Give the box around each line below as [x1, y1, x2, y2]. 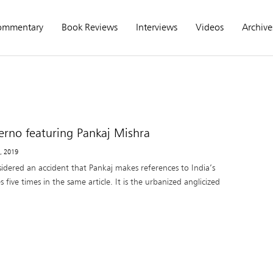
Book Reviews [62, 21, 118, 34]
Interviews [136, 21, 177, 34]
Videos [196, 21, 224, 34]
